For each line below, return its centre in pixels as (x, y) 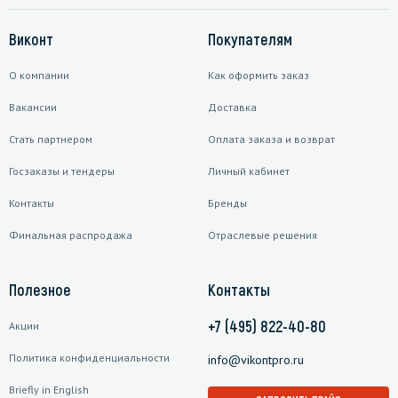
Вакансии (33, 107)
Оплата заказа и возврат (271, 139)
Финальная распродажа (71, 235)
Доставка (232, 107)
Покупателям (250, 40)
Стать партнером (51, 139)
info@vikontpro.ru (256, 360)
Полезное (40, 290)
